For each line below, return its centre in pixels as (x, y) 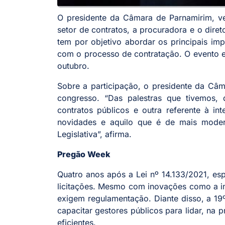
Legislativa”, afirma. (96, 134)
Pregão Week (85, 154)
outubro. (75, 66)
